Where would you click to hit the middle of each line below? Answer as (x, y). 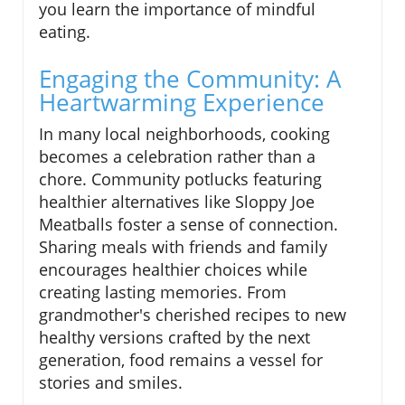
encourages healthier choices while (173, 270)
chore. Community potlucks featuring (180, 179)
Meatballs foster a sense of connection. (188, 225)
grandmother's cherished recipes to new (193, 315)
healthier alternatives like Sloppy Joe (177, 202)
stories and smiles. (111, 383)
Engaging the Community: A (190, 79)
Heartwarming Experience (182, 103)
